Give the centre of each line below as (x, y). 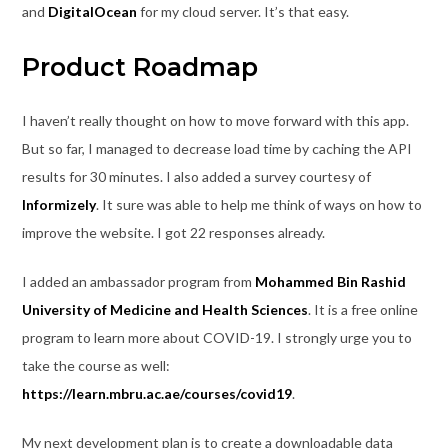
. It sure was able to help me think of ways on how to (258, 205)
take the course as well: (95, 366)
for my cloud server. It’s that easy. (242, 12)
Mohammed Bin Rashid (330, 282)
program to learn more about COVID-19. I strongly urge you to (216, 338)
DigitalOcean (92, 12)
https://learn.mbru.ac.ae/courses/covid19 (156, 394)
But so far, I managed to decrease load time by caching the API (216, 149)
